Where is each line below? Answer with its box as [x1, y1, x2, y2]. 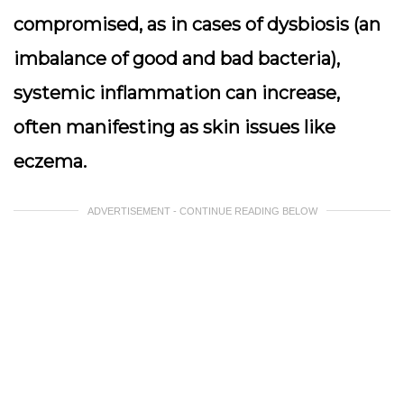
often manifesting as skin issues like [14, 116, 335, 138]
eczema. [14, 151, 87, 172]
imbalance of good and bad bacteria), [14, 48, 340, 69]
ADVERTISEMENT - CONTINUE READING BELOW [87, 206, 317, 216]
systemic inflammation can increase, [14, 82, 340, 104]
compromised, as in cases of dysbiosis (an [14, 14, 381, 35]
